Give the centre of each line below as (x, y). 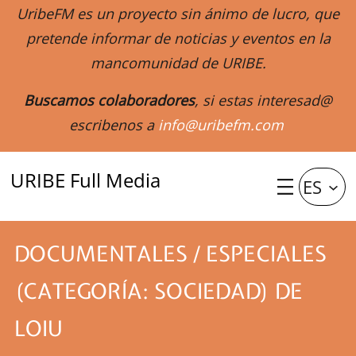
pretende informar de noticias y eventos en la (178, 39)
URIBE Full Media (86, 180)
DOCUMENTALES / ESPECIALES (170, 254)
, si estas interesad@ (263, 101)
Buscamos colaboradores (109, 101)
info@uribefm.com (221, 125)
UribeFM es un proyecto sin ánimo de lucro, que (178, 14)
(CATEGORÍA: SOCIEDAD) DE (159, 291)
